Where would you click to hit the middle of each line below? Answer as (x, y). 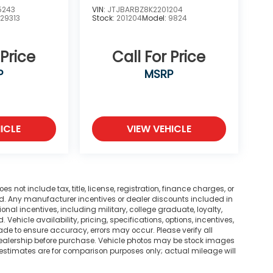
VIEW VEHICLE (159, 129)
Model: (155, 18)
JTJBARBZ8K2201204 (145, 10)
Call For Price (159, 57)
